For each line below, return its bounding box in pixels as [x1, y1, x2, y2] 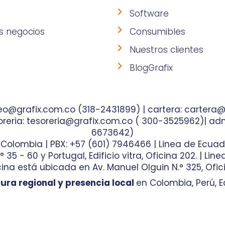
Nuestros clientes [129, 44, 203, 56]
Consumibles [129, 26, 185, 38]
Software [129, 8, 169, 20]
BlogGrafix [129, 62, 173, 74]
